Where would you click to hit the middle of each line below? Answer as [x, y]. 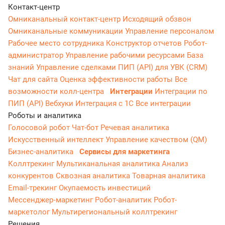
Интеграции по [181, 92]
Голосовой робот [40, 128]
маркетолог [30, 212]
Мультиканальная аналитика [109, 164]
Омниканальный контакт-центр [65, 19]
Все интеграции [163, 104]
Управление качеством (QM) [156, 140]
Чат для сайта [34, 80]
